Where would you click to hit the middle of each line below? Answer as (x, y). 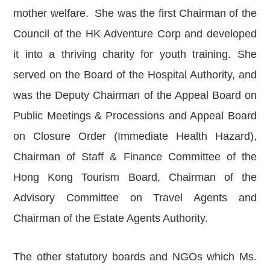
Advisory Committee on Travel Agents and (135, 198)
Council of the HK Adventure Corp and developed (135, 34)
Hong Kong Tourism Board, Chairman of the (135, 177)
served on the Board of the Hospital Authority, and (135, 75)
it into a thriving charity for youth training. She (135, 54)
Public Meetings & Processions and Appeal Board (135, 116)
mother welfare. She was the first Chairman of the (135, 13)
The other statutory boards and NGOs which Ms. (135, 257)
